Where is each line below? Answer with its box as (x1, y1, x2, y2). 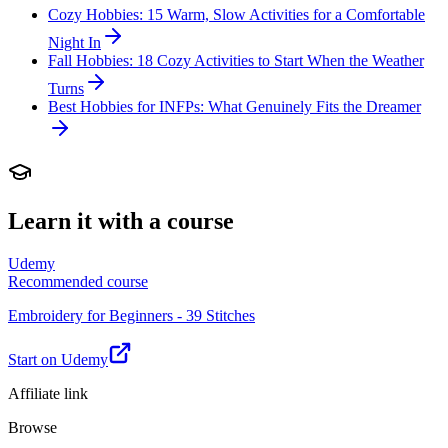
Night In (48, 33, 101, 51)
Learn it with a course (8, 207, 234, 234)
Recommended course (8, 272, 148, 290)
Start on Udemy (8, 350, 108, 368)
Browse (8, 418, 57, 436)
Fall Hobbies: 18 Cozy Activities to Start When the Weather (48, 51, 424, 69)
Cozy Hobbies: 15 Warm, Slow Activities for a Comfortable (48, 5, 425, 23)
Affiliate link (8, 384, 88, 402)
